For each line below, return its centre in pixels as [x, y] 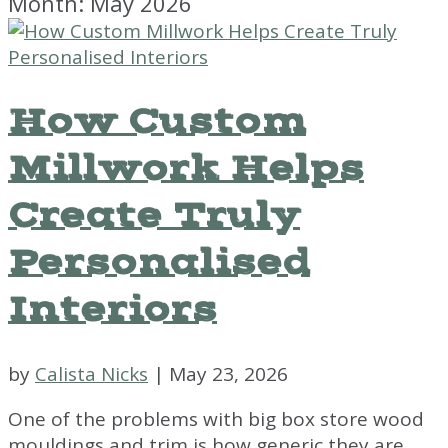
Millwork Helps [186, 168]
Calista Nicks [91, 374]
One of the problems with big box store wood [216, 419]
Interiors [112, 309]
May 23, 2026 [228, 374]
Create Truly [154, 215]
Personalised [159, 262]
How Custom [157, 121]
